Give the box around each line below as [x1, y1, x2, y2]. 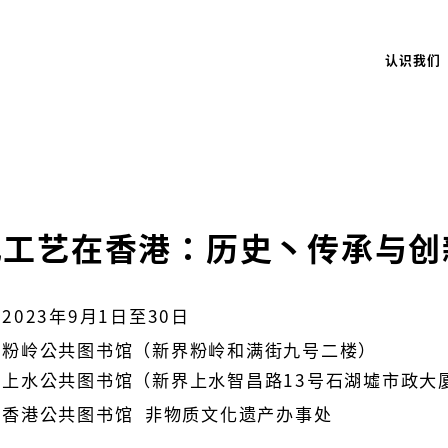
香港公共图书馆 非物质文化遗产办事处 [2, 401, 333, 426]
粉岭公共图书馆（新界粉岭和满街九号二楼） [2, 337, 377, 362]
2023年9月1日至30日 [2, 303, 190, 328]
